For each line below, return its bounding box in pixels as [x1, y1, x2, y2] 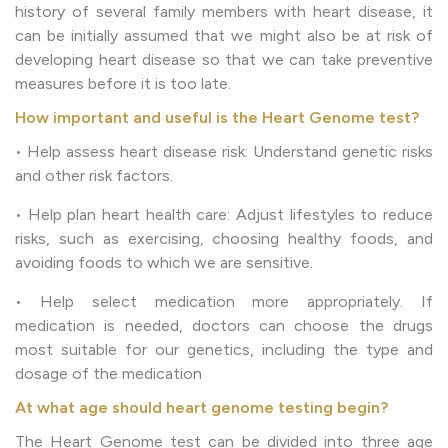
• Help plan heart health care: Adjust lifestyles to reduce [15, 204, 433, 224]
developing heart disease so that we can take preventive [15, 49, 433, 69]
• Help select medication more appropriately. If [15, 291, 433, 311]
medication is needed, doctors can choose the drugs [15, 315, 433, 335]
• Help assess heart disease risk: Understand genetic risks [15, 141, 433, 161]
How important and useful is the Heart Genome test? [15, 107, 419, 127]
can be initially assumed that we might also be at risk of [15, 25, 433, 45]
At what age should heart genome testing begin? [15, 397, 388, 417]
